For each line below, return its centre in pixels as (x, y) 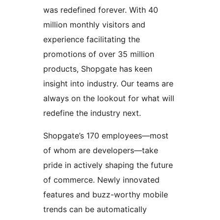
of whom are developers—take (101, 151)
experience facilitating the (92, 40)
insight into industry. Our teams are (108, 84)
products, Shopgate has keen (98, 69)
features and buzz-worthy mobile (106, 195)
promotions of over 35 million (99, 54)
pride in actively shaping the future (108, 165)
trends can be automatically (95, 209)
